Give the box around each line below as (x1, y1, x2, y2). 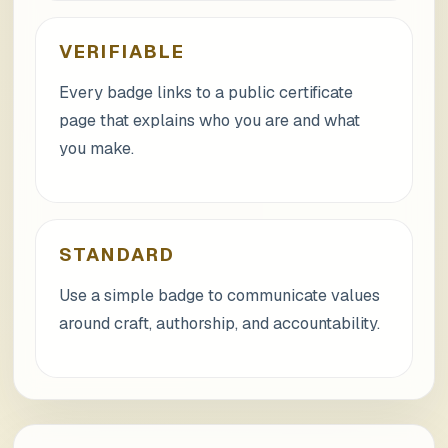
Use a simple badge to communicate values (58, 284, 380, 306)
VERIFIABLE (58, 40, 185, 64)
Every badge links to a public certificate (58, 82, 353, 104)
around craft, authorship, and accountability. (58, 312, 380, 334)
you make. (58, 138, 134, 160)
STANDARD (58, 242, 176, 266)
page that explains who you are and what (58, 110, 360, 132)
